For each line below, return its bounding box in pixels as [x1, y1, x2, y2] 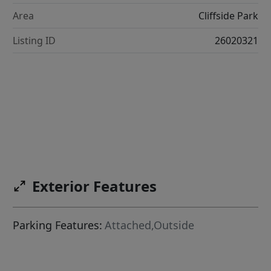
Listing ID [13, 33, 56, 47]
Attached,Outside [105, 218, 195, 233]
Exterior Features [32, 176, 157, 197]
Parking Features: [13, 218, 103, 233]
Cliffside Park [198, 8, 258, 22]
